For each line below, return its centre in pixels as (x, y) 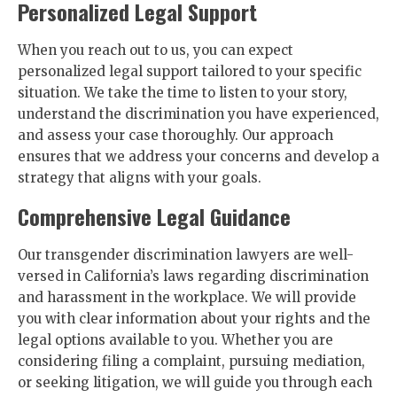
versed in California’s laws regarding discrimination (193, 276)
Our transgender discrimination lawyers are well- (186, 255)
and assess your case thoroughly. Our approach (175, 135)
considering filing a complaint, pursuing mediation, (191, 361)
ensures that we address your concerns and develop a (198, 156)
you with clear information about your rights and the (194, 319)
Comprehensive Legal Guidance (154, 216)
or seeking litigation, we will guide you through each (195, 382)
